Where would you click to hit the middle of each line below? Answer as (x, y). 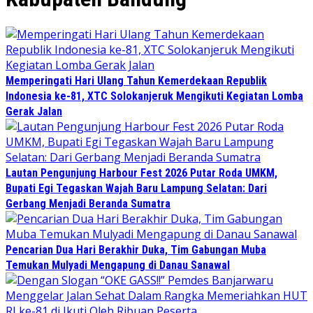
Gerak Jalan (34, 112)
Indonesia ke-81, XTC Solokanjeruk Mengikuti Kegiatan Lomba (154, 96)
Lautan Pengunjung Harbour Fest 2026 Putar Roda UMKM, (141, 173)
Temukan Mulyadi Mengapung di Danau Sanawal (118, 265)
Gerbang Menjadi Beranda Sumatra (88, 204)
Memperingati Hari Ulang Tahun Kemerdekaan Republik (136, 81)
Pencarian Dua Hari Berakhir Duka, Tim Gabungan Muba (136, 250)
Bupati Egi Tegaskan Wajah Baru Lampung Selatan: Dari (136, 189)
